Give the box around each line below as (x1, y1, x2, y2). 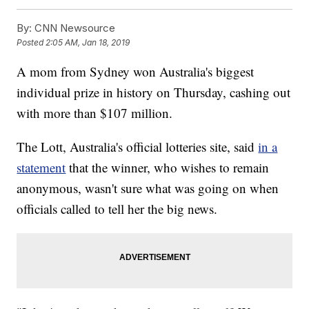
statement (17, 159, 66, 177)
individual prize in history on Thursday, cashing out (17, 83, 291, 101)
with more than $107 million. (17, 104, 173, 122)
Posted (17, 37, 46, 48)
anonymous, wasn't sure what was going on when (17, 179, 279, 197)
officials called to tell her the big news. (17, 200, 218, 218)
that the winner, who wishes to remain (69, 159, 270, 177)
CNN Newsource (32, 21, 116, 35)
